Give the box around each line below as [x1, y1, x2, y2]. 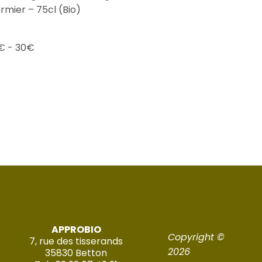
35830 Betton [45, 246, 108, 260]
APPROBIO [51, 223, 101, 237]
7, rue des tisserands [29, 235, 123, 249]
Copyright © [167, 230, 225, 244]
